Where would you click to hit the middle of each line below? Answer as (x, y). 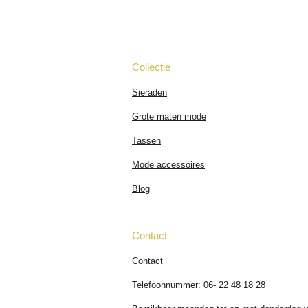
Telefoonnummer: (168, 285)
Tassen (146, 141)
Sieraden (150, 92)
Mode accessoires (168, 165)
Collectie (151, 67)
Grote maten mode (169, 117)
